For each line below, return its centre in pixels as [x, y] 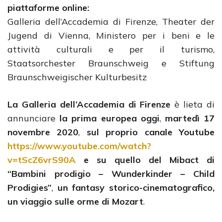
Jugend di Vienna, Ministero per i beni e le [111, 35]
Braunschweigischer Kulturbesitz [77, 77]
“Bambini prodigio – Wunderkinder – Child [111, 174]
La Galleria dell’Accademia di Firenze [89, 104]
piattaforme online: [48, 8]
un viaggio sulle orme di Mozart [75, 201]
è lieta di [193, 104]
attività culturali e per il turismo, [111, 49]
